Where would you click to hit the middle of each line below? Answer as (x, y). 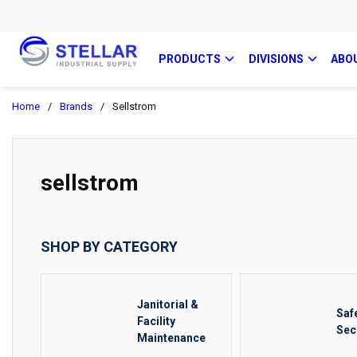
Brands (76, 106)
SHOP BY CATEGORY (109, 247)
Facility (157, 321)
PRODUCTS (190, 59)
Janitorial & (168, 304)
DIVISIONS (276, 59)
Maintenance (172, 338)
